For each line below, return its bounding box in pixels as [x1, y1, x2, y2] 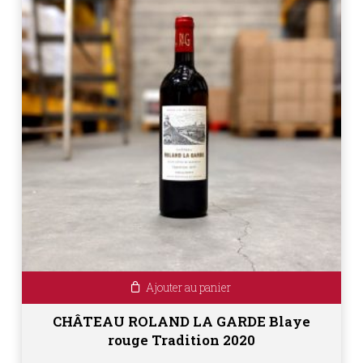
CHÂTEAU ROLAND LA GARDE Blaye [52, 311, 310, 331]
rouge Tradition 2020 [107, 330, 255, 349]
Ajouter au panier [146, 279, 232, 295]
